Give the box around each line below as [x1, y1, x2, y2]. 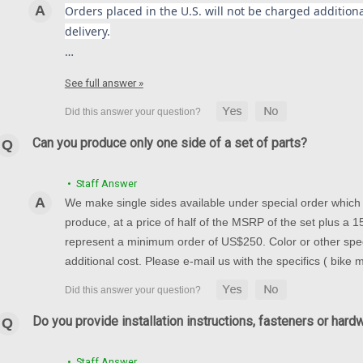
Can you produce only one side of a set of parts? [32, 135, 307, 151]
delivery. [64, 23, 110, 40]
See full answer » [64, 77, 143, 90]
